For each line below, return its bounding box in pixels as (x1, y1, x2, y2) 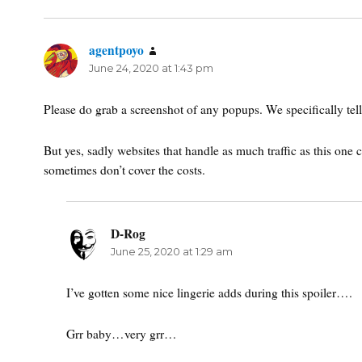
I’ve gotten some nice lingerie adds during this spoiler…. (65, 284, 352, 301)
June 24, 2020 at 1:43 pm (89, 61, 214, 74)
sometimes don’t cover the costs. (44, 162, 206, 179)
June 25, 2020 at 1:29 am (111, 245, 234, 259)
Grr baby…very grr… (65, 326, 177, 343)
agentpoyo (89, 40, 145, 59)
